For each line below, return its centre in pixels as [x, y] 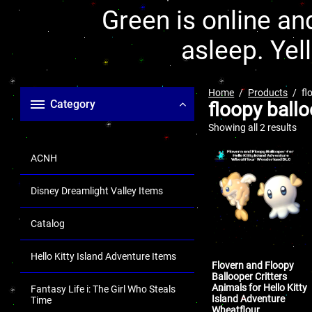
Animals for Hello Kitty [260, 287]
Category [73, 104]
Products [268, 93]
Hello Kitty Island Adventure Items [103, 256]
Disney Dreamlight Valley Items [97, 191]
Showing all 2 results [253, 127]
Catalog [48, 224]
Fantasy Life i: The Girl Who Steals [103, 289]
